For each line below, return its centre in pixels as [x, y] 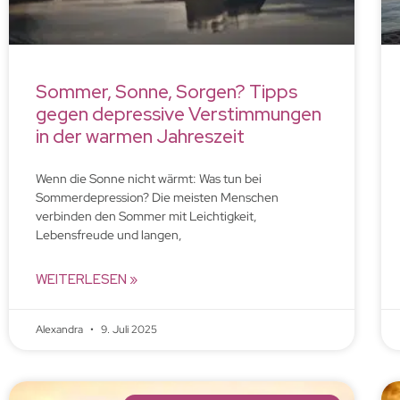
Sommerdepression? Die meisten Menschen [157, 197]
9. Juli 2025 [128, 329]
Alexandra [61, 329]
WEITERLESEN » [87, 279]
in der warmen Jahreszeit [140, 136]
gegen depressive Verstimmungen [179, 113]
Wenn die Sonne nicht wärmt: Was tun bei [149, 178]
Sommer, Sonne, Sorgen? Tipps [167, 91]
